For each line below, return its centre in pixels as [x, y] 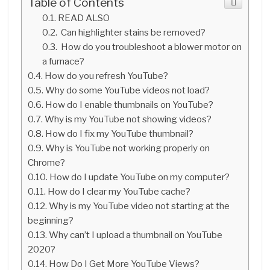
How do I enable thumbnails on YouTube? [130, 104]
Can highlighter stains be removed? [133, 32]
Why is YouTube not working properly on [128, 148]
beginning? [51, 220]
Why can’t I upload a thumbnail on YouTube [136, 234]
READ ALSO [84, 17]
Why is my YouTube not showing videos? [128, 119]
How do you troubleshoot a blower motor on [151, 46]
